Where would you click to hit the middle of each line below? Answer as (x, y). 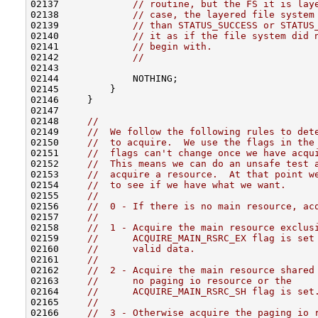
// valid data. (141, 248)
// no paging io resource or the (190, 280)
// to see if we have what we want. (187, 185)
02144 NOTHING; (104, 78)
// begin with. (172, 46)
